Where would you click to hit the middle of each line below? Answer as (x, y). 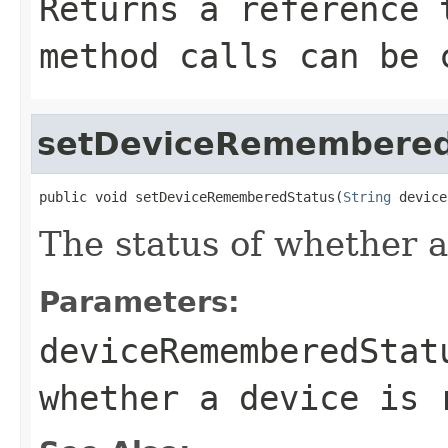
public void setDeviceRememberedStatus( (191, 196)
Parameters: (139, 301)
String (367, 196)
